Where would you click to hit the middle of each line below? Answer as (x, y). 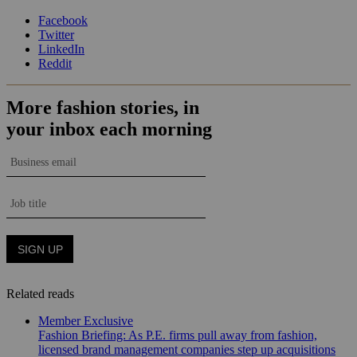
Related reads (40, 294)
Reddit (55, 64)
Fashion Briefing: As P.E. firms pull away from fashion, (178, 335)
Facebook (63, 21)
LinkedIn (61, 49)
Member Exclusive (86, 321)
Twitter (56, 35)
